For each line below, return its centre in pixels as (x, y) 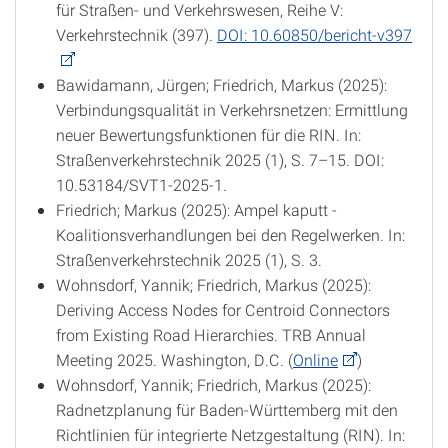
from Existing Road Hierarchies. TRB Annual (211, 334)
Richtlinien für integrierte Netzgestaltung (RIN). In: (230, 434)
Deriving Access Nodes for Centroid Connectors (223, 309)
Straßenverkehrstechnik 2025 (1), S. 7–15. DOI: (220, 159)
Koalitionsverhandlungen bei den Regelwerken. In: (230, 234)
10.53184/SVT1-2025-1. (141, 184)
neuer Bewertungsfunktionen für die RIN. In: (208, 134)
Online (315, 359)
